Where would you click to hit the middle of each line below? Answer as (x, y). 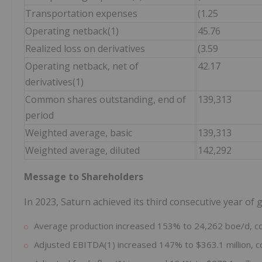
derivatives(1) (54, 82)
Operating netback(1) (72, 31)
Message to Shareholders (84, 177)
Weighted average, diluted (82, 151)
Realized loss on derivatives (85, 49)
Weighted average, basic (79, 133)
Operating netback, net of (82, 66)
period (39, 116)
